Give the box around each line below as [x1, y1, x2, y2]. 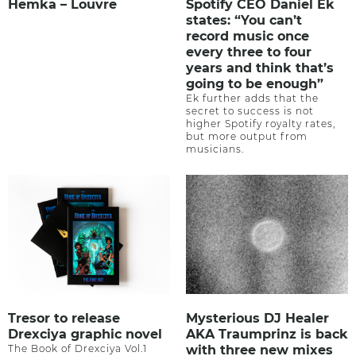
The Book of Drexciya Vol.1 [8, 342, 147, 354]
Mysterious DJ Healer [186, 310, 329, 326]
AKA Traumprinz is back [186, 326, 348, 342]
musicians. [186, 143, 244, 156]
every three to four [186, 44, 311, 60]
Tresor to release [8, 310, 120, 326]
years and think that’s [186, 60, 334, 76]
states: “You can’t [186, 13, 302, 29]
